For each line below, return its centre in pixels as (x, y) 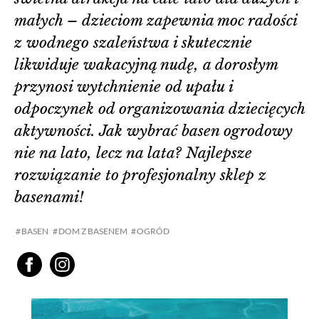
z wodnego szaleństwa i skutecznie (133, 42)
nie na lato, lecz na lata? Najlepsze (133, 153)
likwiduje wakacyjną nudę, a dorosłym (146, 64)
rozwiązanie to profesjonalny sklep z (140, 175)
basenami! (49, 197)
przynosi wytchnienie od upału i (124, 87)
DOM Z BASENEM (93, 231)
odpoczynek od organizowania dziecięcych (159, 109)
